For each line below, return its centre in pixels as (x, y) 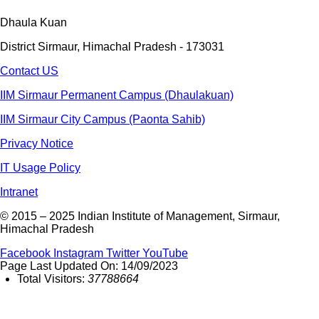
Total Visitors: (52, 279)
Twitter (123, 253)
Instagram (78, 253)
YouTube (165, 253)
